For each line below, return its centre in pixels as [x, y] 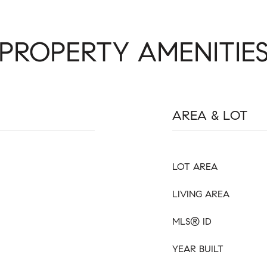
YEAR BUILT [198, 249]
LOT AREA [195, 167]
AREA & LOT [210, 115]
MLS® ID [192, 221]
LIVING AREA [201, 194]
